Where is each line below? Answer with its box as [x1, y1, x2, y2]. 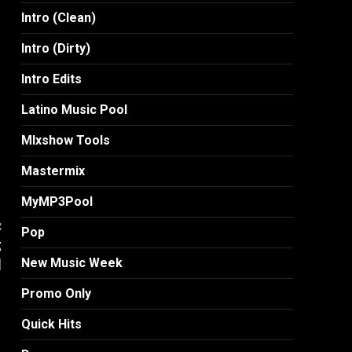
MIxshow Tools [21, 133, 111, 148]
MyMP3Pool [21, 194, 93, 210]
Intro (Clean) [21, 10, 97, 26]
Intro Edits [21, 71, 82, 87]
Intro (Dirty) [21, 41, 91, 57]
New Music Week [21, 255, 123, 271]
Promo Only [21, 286, 92, 302]
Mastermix [21, 163, 86, 179]
